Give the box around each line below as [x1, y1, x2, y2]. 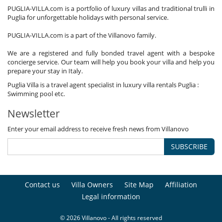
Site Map [124, 179, 154, 189]
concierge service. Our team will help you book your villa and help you [7, 57, 215, 66]
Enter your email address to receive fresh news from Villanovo [7, 124, 189, 133]
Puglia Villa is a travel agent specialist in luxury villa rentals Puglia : [7, 80, 199, 89]
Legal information [82, 191, 140, 201]
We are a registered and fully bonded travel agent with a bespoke [7, 48, 215, 57]
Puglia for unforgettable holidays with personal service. [7, 12, 168, 22]
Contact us [25, 179, 60, 189]
